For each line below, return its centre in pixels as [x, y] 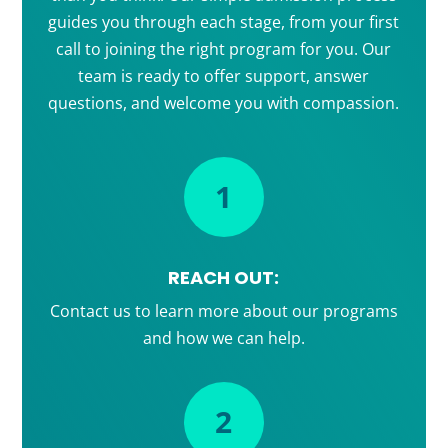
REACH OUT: [224, 278]
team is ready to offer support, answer [224, 76]
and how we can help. [223, 338]
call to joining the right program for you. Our [224, 49]
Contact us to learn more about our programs [223, 311]
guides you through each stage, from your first [224, 22]
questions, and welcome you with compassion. [224, 103]
